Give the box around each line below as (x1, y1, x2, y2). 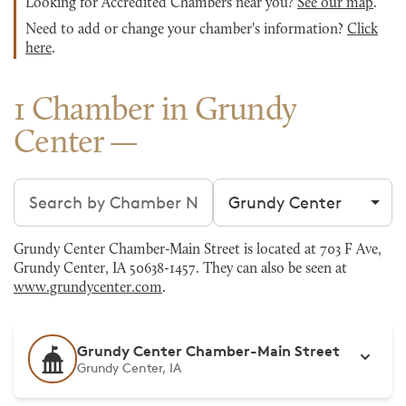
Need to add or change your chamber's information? (25, 23, 347, 37)
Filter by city (212, 179, 308, 199)
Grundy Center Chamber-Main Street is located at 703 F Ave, (14, 243, 382, 257)
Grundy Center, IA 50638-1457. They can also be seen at (14, 262, 347, 276)
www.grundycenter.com (14, 281, 162, 295)
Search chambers (13, 179, 148, 199)
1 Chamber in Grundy (14, 95, 297, 128)
